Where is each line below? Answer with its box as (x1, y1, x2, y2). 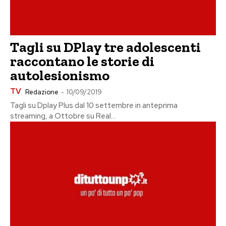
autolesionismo (10, 67, 109, 84)
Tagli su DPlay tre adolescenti (10, 38, 201, 55)
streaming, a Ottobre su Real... (10, 110, 116, 121)
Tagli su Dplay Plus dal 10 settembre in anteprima (10, 100, 178, 110)
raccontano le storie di (10, 52, 154, 70)
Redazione (25, 87, 59, 96)
